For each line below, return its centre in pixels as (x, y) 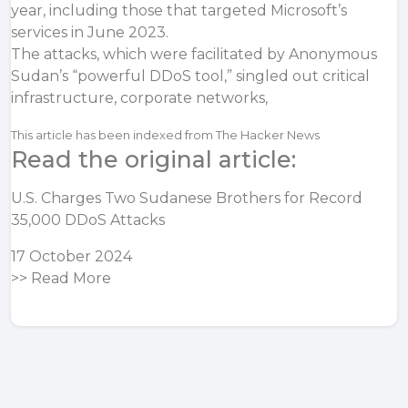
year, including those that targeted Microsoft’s (179, 10)
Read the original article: (153, 159)
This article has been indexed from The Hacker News (165, 135)
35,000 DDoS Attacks (88, 220)
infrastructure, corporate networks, (139, 98)
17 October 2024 (71, 256)
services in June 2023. (90, 32)
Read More (71, 278)
